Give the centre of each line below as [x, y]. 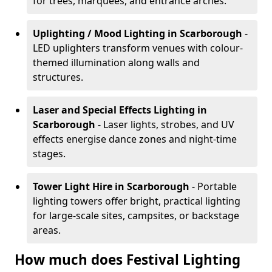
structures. [58, 77]
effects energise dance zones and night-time [135, 139]
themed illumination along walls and [116, 63]
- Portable [214, 186]
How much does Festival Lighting [127, 260]
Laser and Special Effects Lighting [114, 110]
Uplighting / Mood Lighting [99, 33]
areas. [47, 230]
